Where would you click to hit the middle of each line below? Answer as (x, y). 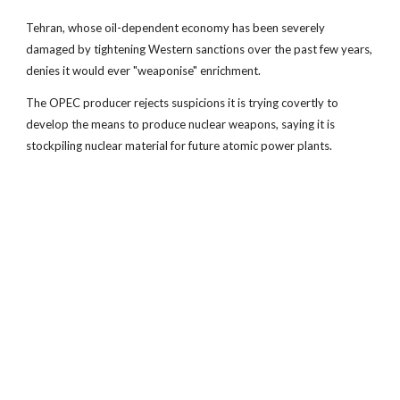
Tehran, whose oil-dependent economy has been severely (176, 28)
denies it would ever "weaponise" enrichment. (144, 71)
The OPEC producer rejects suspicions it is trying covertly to (183, 103)
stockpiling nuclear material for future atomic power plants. (179, 146)
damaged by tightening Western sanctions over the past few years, (200, 49)
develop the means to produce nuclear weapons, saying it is (181, 124)
